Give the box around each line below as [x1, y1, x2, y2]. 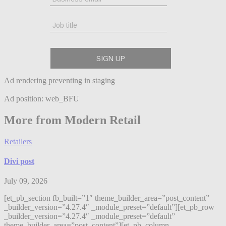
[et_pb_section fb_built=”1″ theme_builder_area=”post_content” [4, 194, 209, 203]
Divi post [4, 156, 34, 165]
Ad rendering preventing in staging [4, 76, 115, 85]
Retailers [4, 137, 32, 146]
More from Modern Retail [4, 113, 141, 127]
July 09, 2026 [4, 177, 47, 186]
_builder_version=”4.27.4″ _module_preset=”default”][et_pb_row [4, 203, 214, 212]
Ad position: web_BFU [4, 94, 79, 103]
